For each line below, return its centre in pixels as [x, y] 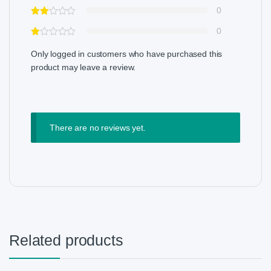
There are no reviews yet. [98, 128]
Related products [66, 240]
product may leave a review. [83, 67]
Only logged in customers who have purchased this [127, 54]
